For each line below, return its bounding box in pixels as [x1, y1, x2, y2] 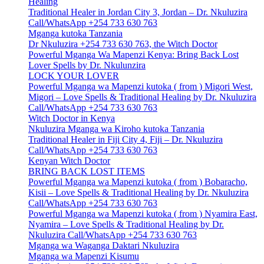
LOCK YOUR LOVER [28, 71, 119, 81]
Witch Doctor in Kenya [28, 113, 115, 124]
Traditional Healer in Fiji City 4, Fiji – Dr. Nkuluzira [28, 134, 223, 145]
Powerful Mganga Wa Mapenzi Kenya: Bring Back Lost [28, 49, 239, 60]
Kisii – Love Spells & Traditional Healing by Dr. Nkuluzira [28, 187, 249, 198]
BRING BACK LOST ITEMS [28, 166, 145, 177]
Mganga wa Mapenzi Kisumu [28, 251, 139, 262]
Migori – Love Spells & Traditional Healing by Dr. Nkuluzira [28, 92, 256, 103]
